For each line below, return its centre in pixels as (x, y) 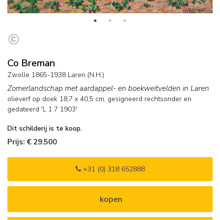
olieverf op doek (32, 99)
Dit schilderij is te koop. (45, 129)
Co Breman (31, 63)
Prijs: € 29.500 (32, 142)
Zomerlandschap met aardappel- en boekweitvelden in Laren (108, 88)
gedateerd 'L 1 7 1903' (42, 110)
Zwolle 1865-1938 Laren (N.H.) (56, 75)
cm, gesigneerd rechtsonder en (142, 99)
